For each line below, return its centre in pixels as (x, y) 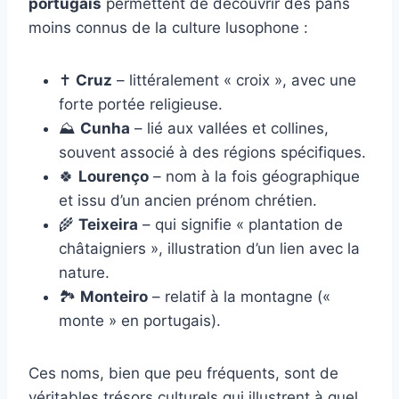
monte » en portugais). (140, 320)
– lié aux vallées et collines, (229, 128)
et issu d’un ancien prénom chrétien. (188, 200)
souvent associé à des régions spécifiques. (212, 152)
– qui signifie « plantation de (240, 224)
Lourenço (114, 176)
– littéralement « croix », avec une (234, 80)
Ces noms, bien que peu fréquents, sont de (183, 373)
